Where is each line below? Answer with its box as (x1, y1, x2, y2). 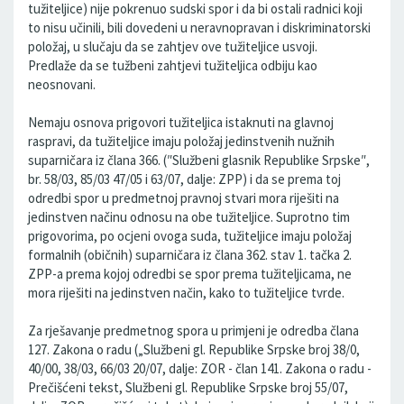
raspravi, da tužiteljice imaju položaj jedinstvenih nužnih (28, 133, 335, 150)
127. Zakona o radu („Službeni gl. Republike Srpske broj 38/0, (28, 341, 360, 358)
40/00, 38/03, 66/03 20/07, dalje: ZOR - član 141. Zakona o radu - (28, 360, 372, 377)
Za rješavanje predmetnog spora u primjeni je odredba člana (28, 322, 359, 339)
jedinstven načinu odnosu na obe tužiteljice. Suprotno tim (28, 208, 350, 225)
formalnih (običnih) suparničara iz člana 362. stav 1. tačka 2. (28, 246, 352, 263)
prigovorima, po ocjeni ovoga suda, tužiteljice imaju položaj (28, 227, 352, 244)
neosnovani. (28, 76, 96, 93)
